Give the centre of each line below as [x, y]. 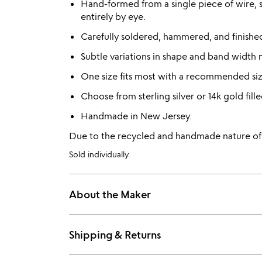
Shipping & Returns [115, 235]
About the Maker [110, 194]
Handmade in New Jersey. [136, 116]
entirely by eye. [113, 16]
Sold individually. [100, 154]
